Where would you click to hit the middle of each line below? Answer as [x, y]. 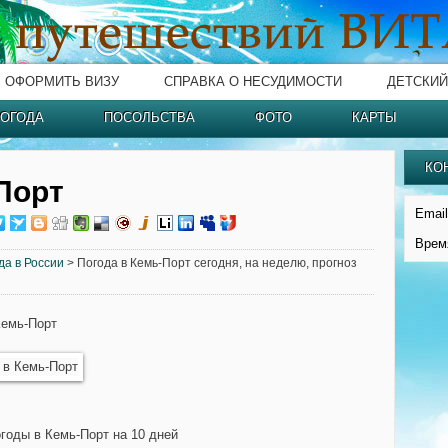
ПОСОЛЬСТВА [149, 117]
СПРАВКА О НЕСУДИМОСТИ [253, 81]
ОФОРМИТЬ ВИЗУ [62, 81]
